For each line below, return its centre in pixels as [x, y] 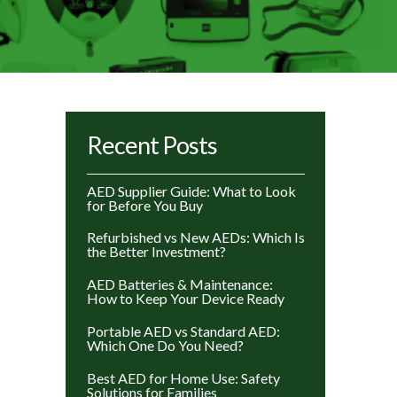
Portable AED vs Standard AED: [183, 331]
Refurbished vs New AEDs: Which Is [195, 237]
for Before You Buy [144, 205]
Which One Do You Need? [165, 345]
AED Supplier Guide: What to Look [191, 191]
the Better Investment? [156, 252]
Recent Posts [152, 145]
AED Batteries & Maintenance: [179, 284]
